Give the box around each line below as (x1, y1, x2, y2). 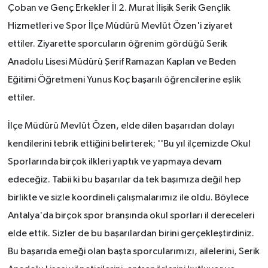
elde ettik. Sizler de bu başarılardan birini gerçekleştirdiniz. (7, 229, 254, 239)
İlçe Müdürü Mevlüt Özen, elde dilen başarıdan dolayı (7, 121, 234, 132)
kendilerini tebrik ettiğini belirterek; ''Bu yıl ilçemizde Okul (7, 139, 251, 150)
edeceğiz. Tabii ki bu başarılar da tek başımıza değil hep (7, 175, 241, 185)
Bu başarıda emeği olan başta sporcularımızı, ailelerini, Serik (7, 247, 260, 257)
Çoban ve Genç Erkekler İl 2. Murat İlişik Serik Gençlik (7, 4, 230, 14)
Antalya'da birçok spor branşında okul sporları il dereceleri (7, 211, 254, 221)
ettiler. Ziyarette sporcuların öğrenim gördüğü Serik (7, 39, 227, 50)
